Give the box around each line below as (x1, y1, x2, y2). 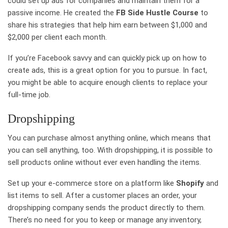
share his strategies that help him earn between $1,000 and (8, 20, 207, 30)
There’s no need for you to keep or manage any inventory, (8, 215, 202, 224)
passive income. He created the (8, 8, 116, 17)
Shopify (176, 178, 204, 188)
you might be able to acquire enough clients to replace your (8, 77, 208, 87)
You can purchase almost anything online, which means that (8, 133, 211, 142)
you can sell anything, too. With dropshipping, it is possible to (8, 145, 213, 155)
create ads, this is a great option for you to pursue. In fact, (8, 65, 207, 75)
